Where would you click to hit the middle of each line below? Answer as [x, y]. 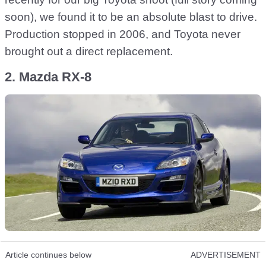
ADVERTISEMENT [226, 255]
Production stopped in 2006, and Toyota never [123, 34]
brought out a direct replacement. [89, 52]
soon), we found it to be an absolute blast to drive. [131, 17]
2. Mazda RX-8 [48, 77]
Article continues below [48, 255]
